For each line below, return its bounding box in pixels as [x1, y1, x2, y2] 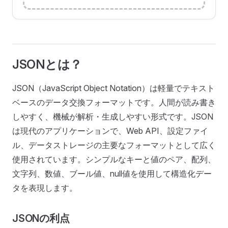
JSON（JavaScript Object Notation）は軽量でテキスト [12, 83, 215, 93]
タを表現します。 [12, 183, 77, 193]
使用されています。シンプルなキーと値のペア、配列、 [12, 154, 216, 164]
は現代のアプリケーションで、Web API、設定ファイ [12, 126, 208, 136]
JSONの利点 [12, 212, 70, 224]
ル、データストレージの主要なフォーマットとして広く [12, 140, 216, 150]
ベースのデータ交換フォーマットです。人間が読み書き [12, 97, 216, 107]
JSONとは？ [12, 57, 82, 72]
